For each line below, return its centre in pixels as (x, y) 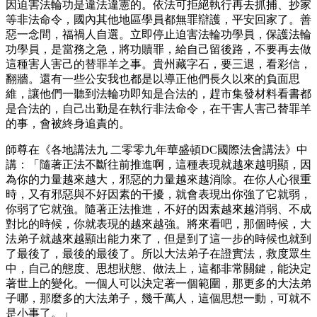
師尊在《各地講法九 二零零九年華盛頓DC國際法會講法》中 (157, 149)
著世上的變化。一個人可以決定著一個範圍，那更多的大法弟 (158, 283)
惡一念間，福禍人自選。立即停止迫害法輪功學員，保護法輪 (158, 34)
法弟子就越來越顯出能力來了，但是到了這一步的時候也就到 (158, 238)
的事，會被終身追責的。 (68, 123)
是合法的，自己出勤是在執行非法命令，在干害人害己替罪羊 (158, 108)
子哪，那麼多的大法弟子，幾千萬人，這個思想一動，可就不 (158, 298)
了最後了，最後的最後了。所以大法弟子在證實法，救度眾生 (158, 253)
